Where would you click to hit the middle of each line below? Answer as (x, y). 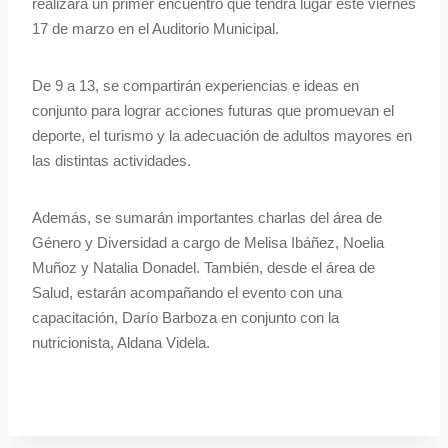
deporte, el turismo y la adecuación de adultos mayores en (222, 136)
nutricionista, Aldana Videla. (121, 343)
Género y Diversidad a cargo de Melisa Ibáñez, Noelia (208, 243)
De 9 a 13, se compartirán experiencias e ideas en (195, 86)
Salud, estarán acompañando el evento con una (187, 293)
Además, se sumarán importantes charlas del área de (207, 218)
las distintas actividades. (111, 161)
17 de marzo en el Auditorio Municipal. (155, 29)
